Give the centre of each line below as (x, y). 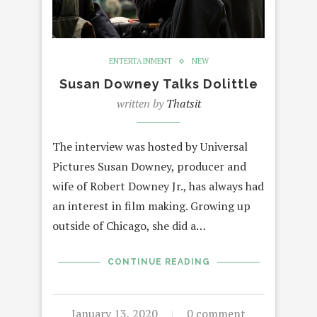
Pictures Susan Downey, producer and (149, 167)
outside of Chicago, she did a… (129, 226)
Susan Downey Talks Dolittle (158, 84)
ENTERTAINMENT (140, 61)
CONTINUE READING (158, 262)
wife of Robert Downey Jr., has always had (158, 186)
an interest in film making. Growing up (151, 206)
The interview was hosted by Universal (150, 147)
